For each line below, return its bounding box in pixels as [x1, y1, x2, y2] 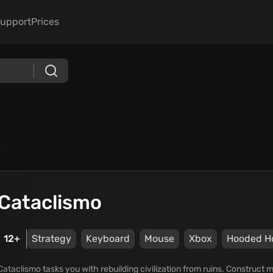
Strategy [32, 233, 71, 244]
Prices [31, 16, 59, 27]
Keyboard [86, 233, 130, 244]
